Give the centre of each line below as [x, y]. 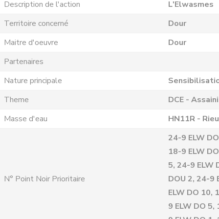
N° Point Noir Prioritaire [44, 179]
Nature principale [33, 81]
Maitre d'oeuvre [31, 43]
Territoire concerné [36, 23]
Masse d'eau [26, 119]
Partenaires [24, 62]
